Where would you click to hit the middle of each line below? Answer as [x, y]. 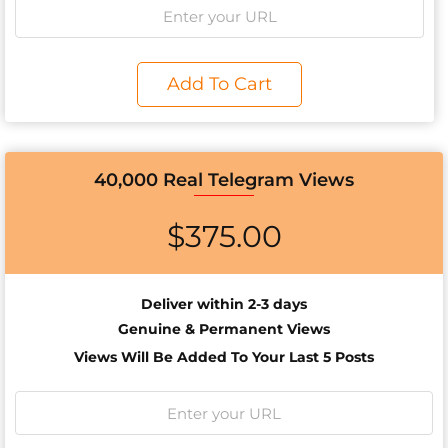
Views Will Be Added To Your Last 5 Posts [224, 357]
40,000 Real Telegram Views [224, 180]
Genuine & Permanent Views [224, 329]
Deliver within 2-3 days [224, 304]
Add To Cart [220, 84]
